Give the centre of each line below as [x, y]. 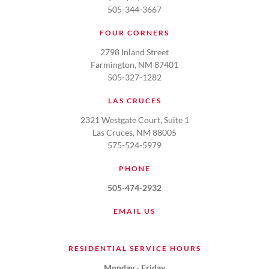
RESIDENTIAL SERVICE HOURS [134, 249]
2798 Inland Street [134, 52]
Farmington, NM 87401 [134, 65]
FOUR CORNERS [134, 33]
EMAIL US [134, 211]
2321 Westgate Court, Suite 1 [134, 120]
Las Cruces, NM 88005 [134, 133]
